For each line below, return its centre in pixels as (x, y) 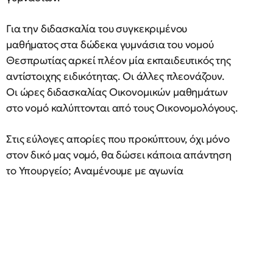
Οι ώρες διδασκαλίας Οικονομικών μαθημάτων (117, 92)
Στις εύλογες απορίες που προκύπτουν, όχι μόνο (118, 139)
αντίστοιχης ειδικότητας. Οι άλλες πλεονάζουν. (115, 76)
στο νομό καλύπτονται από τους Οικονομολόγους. (122, 108)
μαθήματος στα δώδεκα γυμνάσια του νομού (110, 44)
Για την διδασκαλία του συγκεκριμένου (97, 29)
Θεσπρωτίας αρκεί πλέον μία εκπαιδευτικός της (119, 60)
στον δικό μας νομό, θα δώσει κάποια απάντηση (119, 155)
